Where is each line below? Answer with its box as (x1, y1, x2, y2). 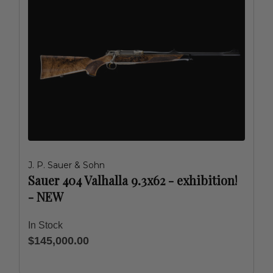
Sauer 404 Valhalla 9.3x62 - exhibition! (28, 172, 237, 188)
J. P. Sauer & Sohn (28, 160, 105, 171)
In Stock (28, 220, 63, 230)
